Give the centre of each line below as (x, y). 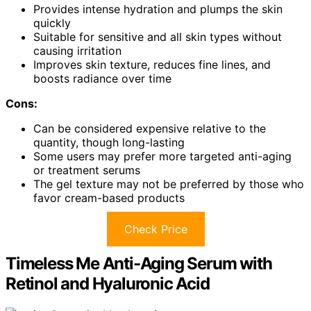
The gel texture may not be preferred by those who (169, 184)
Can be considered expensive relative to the (150, 128)
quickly (52, 23)
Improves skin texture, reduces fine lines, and (152, 65)
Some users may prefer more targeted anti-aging (162, 156)
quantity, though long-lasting (109, 142)
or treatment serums (87, 170)
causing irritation (77, 51)
